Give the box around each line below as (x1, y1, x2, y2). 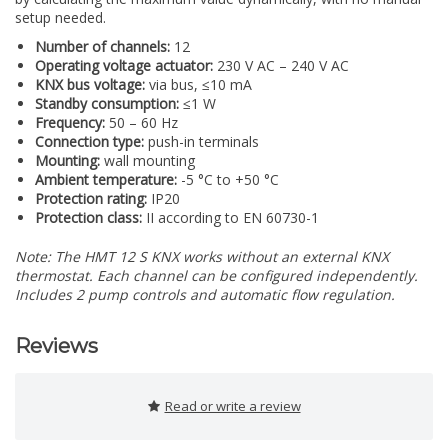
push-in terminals (144, 132, 259, 152)
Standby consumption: (35, 94, 179, 114)
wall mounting (100, 151, 195, 171)
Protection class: (35, 208, 142, 228)
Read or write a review (164, 397, 301, 416)
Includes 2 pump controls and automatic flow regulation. (15, 285, 395, 305)
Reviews (15, 334, 98, 359)
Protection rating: (35, 189, 147, 209)
